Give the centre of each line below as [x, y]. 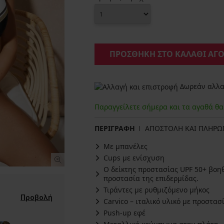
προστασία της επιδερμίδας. [151, 178]
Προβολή [36, 197]
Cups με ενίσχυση [134, 158]
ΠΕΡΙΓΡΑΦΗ [115, 128]
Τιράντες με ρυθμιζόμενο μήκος [156, 190]
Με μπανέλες [125, 146]
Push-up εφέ [124, 213]
